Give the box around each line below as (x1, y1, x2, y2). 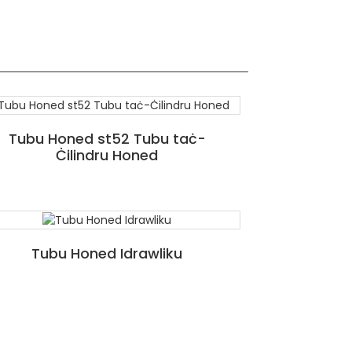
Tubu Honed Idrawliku (31, 243, 182, 263)
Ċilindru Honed (56, 145, 158, 165)
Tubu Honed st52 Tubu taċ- (8, 128, 206, 148)
